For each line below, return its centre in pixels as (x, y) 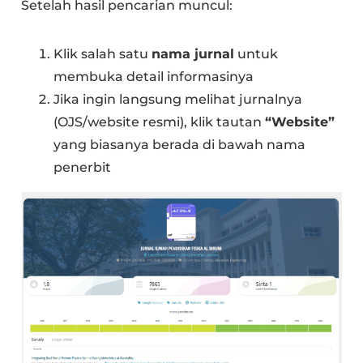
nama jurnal (193, 54)
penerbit (83, 168)
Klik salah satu (103, 54)
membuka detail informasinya (154, 77)
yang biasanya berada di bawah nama (180, 145)
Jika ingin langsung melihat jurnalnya (178, 100)
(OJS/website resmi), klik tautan (160, 122)
